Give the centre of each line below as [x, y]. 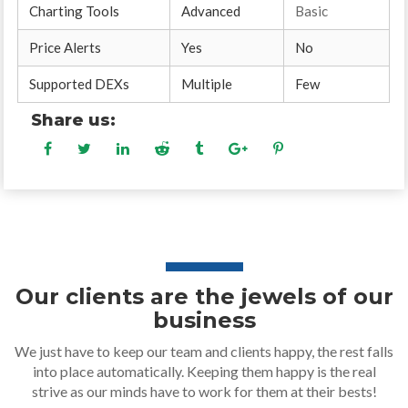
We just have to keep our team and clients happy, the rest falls [204, 351]
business [204, 320]
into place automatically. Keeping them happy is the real [204, 371]
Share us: [74, 120]
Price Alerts [66, 47]
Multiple [207, 84]
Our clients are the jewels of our [204, 296]
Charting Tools [75, 11]
